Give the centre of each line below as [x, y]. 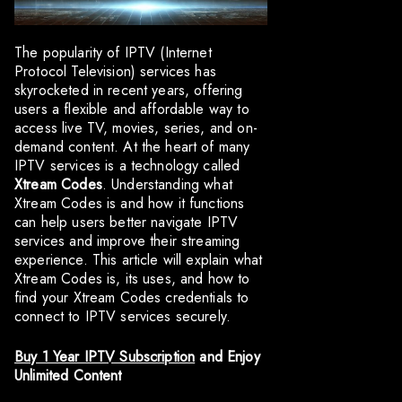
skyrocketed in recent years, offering [129, 91]
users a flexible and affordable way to [132, 109]
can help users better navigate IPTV [127, 223]
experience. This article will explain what [139, 260]
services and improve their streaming [127, 241]
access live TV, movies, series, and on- [136, 128]
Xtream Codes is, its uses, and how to [132, 279]
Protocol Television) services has [115, 72]
